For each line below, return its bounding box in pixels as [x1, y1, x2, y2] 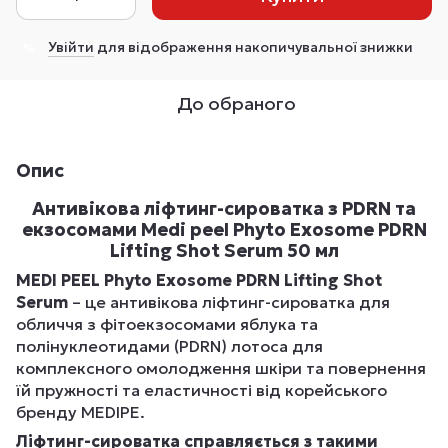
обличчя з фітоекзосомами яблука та [16, 314, 318, 335]
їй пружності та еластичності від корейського [16, 380, 387, 401]
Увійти [48, 38, 94, 56]
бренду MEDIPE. [16, 402, 145, 423]
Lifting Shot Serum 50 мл [109, 239, 339, 262]
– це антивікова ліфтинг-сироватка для [68, 292, 390, 313]
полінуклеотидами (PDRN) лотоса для [16, 336, 323, 357]
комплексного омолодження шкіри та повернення [16, 358, 426, 379]
